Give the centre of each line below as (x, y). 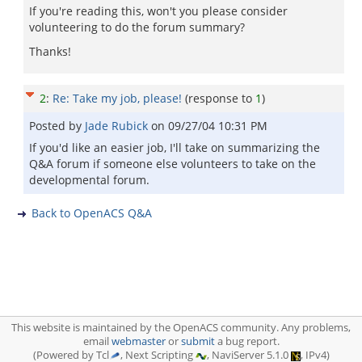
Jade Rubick (118, 126)
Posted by (57, 126)
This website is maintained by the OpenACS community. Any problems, (181, 328)
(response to (220, 98)
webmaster (138, 341)
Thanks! (50, 51)
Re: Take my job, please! (117, 98)
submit (198, 341)
